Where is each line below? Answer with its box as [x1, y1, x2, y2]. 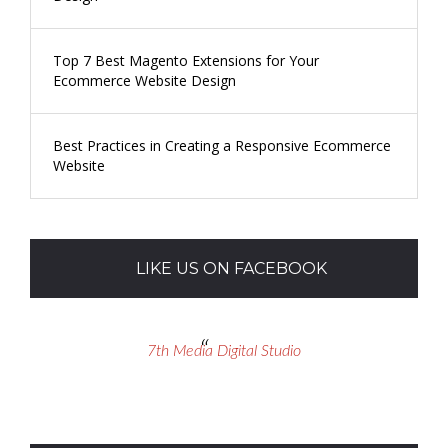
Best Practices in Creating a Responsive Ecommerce [53, 135, 391, 155]
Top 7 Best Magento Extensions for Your [53, 50, 319, 70]
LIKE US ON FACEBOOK [136, 258, 327, 278]
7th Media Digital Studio [147, 342, 301, 359]
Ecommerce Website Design [53, 70, 236, 90]
